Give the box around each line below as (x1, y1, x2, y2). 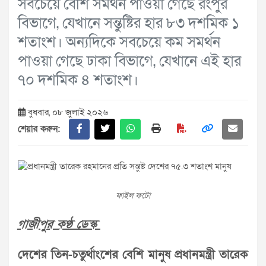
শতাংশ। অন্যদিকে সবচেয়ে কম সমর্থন (18, 32, 220, 52)
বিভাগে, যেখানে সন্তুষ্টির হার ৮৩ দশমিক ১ (18, 13, 239, 33)
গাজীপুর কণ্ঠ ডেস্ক (17, 216, 102, 232)
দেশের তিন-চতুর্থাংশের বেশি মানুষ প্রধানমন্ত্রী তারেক (18, 246, 248, 262)
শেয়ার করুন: (18, 122, 60, 135)
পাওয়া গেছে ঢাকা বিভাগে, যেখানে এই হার (18, 51, 241, 71)
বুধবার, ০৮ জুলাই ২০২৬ (26, 106, 108, 118)
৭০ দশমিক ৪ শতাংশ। (18, 70, 138, 90)
